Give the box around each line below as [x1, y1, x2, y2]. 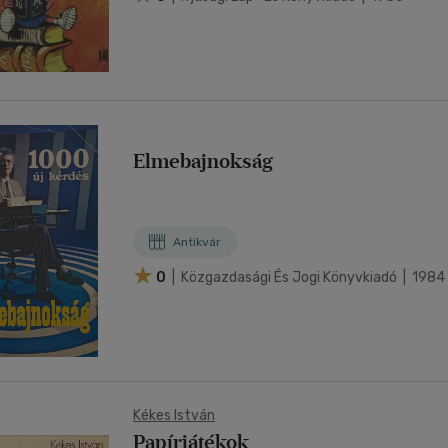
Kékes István [133, 407, 215, 424]
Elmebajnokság [133, 149, 273, 173]
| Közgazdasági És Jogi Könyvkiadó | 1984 [169, 268, 445, 286]
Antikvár [173, 235, 221, 249]
